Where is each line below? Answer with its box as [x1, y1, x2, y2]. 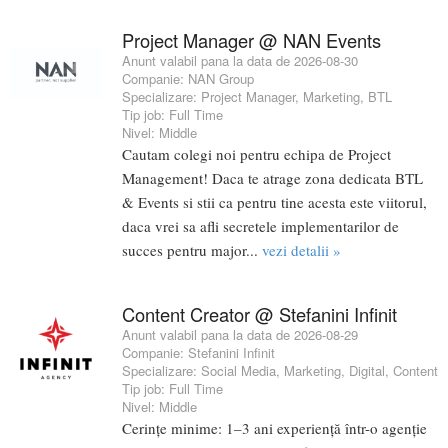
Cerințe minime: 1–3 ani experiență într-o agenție [122, 417, 427, 438]
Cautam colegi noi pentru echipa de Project [122, 143, 391, 164]
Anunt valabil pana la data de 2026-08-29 [122, 324, 358, 344]
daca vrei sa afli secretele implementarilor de [122, 215, 399, 236]
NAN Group [188, 68, 254, 88]
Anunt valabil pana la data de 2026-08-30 [122, 50, 358, 70]
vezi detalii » [262, 239, 341, 260]
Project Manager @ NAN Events [122, 26, 381, 53]
